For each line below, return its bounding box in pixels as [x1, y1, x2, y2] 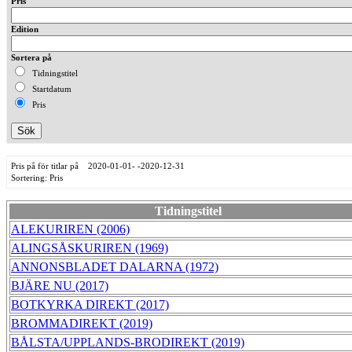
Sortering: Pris [11, 173, 63, 183]
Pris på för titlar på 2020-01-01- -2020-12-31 [11, 161, 185, 171]
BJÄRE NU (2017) [11, 279, 108, 293]
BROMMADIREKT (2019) [11, 317, 152, 331]
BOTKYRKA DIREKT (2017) [11, 298, 169, 312]
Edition [11, 24, 38, 35]
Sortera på [11, 53, 52, 63]
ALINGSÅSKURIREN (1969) [11, 241, 168, 255]
